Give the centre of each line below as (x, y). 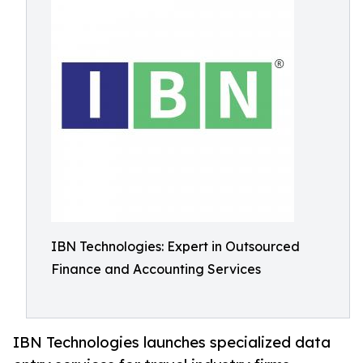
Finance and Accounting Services (156, 269)
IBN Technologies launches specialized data (172, 342)
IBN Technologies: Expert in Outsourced (175, 246)
